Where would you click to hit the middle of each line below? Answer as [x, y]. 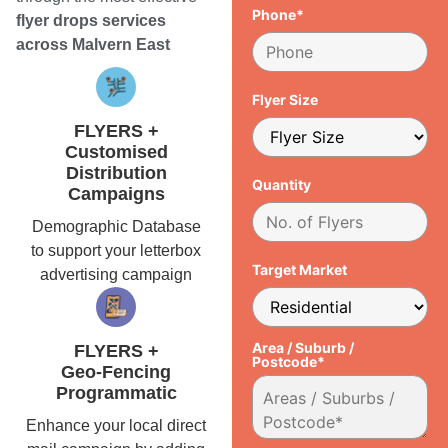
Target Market [300, 269]
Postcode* [289, 361]
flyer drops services [91, 21]
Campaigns [116, 194]
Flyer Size [285, 100]
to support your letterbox [116, 251]
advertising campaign [116, 275]
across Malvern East [93, 45]
